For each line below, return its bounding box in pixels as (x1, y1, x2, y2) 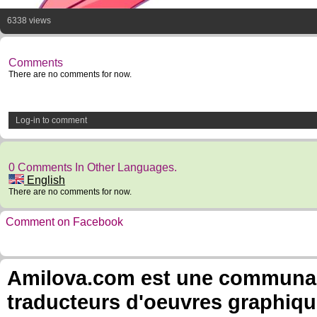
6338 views (7, 16, 51, 25)
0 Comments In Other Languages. (8, 161, 177, 173)
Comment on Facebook (6, 216, 123, 228)
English (24, 174, 65, 186)
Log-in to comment (16, 115, 87, 125)
